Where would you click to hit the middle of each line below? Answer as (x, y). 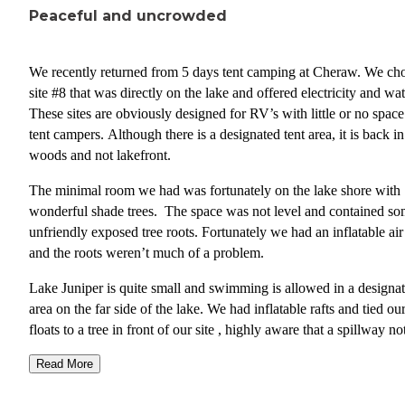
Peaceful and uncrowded (128, 16)
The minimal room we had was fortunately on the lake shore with (215, 190)
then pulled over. (76, 371)
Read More (65, 364)
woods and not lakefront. (100, 155)
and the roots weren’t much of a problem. (148, 252)
